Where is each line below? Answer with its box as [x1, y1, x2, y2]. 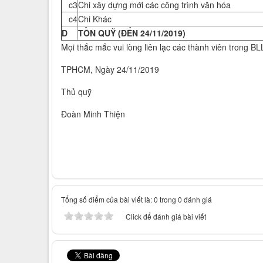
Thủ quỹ [61, 86, 92, 98]
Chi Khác [78, 13, 112, 25]
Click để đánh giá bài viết [126, 211, 206, 222]
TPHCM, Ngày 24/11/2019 [61, 63, 159, 76]
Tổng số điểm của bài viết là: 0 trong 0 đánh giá [61, 194, 212, 205]
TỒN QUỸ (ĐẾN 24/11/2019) [78, 27, 186, 39]
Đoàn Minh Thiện [61, 108, 125, 120]
